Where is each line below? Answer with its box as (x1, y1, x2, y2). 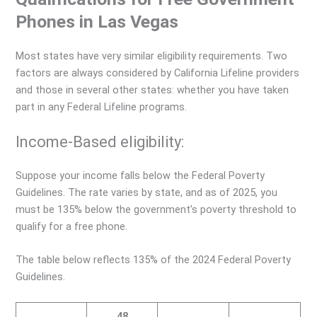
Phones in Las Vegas (16, 11, 179, 32)
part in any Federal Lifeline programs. (16, 100, 188, 113)
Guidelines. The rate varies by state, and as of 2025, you (16, 185, 278, 199)
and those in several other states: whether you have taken (16, 83, 289, 96)
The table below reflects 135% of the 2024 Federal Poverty (16, 253, 292, 267)
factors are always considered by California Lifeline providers (16, 66, 300, 79)
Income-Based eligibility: (16, 132, 185, 151)
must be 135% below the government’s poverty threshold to (16, 202, 297, 216)
